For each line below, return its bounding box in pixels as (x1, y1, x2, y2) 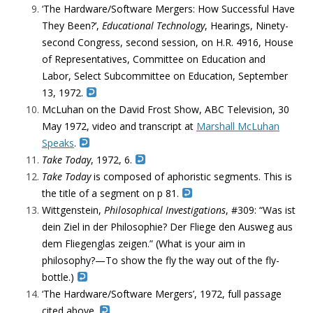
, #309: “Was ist (226, 203, 296, 217)
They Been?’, (42, 19, 102, 32)
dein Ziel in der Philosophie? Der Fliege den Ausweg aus (42, 220, 293, 233)
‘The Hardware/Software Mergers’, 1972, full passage (42, 287, 282, 300)
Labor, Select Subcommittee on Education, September (42, 69, 288, 82)
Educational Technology (102, 19, 205, 32)
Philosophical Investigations (104, 203, 226, 217)
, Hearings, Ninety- (205, 19, 289, 32)
